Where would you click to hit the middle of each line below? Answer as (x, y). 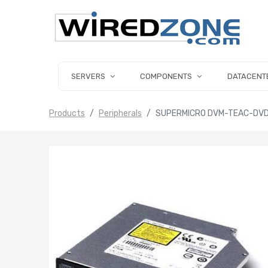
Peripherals (121, 114)
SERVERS (88, 76)
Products (67, 114)
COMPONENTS (166, 76)
